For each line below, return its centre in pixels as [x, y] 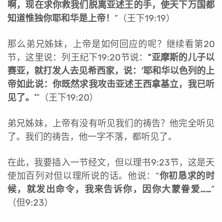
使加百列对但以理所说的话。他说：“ [83, 176]
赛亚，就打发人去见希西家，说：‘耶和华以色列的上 [111, 71]
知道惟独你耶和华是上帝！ [61, 18]
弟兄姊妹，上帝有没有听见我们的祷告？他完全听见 [111, 123]
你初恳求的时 [187, 176]
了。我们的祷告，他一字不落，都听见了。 [92, 137]
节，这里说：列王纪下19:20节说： [78, 57]
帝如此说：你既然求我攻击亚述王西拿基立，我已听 [111, 84]
